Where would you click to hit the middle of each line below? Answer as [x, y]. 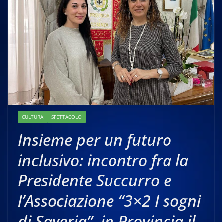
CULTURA [32, 117]
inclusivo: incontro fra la [103, 160]
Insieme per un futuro [95, 139]
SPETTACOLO [66, 117]
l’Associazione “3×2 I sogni [109, 200]
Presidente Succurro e [95, 180]
